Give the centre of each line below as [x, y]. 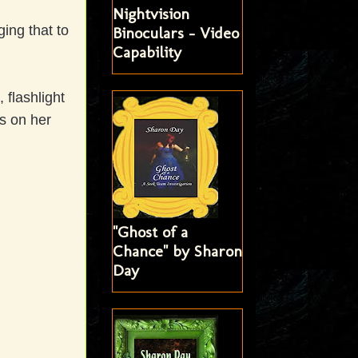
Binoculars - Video [175, 33]
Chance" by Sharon [177, 251]
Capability [147, 52]
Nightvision [151, 14]
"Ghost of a [150, 232]
